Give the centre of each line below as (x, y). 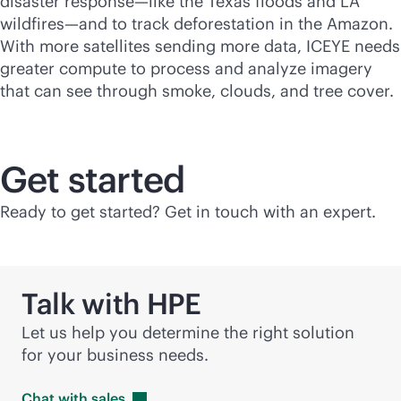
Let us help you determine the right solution (188, 333)
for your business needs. (115, 355)
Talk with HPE (111, 304)
